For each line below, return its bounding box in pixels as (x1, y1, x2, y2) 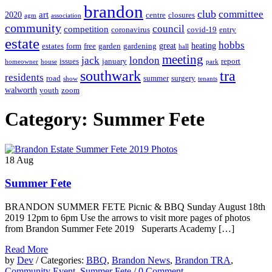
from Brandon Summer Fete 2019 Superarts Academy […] (5, 223, 234, 234)
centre (146, 10, 166, 19)
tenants (198, 75, 217, 82)
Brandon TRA (175, 254, 231, 265)
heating (191, 40, 216, 50)
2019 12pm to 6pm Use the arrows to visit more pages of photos (5, 212, 250, 223)
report (221, 56, 240, 66)
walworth (5, 84, 37, 95)
